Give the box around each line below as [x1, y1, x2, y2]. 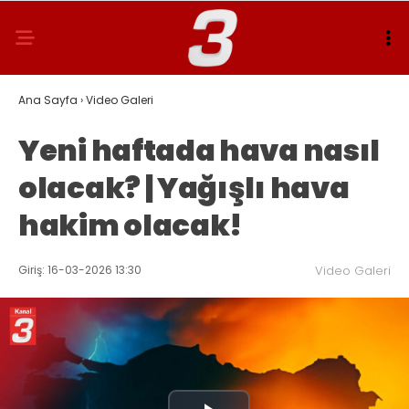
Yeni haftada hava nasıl [18, 130, 381, 171]
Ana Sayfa [18, 92, 78, 108]
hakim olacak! [18, 204, 243, 246]
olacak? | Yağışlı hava [18, 167, 350, 208]
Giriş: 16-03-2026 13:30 [18, 262, 142, 278]
